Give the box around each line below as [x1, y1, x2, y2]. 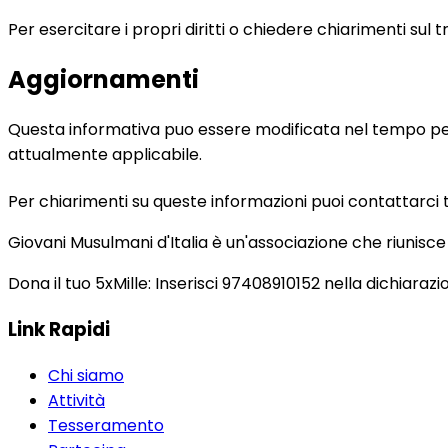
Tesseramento [48, 413, 164, 437]
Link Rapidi [8, 315, 110, 343]
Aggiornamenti [8, 63, 199, 97]
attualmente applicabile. [8, 143, 202, 167]
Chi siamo [48, 363, 124, 387]
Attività [48, 388, 105, 412]
